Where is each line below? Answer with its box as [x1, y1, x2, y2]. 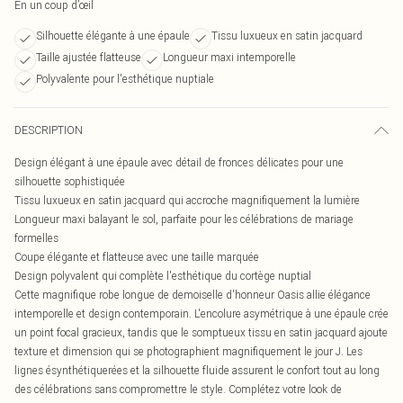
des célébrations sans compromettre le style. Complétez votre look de [14, 382, 342, 396]
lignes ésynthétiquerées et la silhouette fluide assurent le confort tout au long [14, 363, 380, 377]
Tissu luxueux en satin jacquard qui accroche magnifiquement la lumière [14, 193, 360, 207]
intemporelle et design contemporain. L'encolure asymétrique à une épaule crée [14, 307, 389, 320]
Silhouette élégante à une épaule [36, 29, 190, 42]
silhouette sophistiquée [14, 175, 125, 188]
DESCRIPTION [14, 123, 83, 137]
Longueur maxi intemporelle [163, 50, 296, 64]
